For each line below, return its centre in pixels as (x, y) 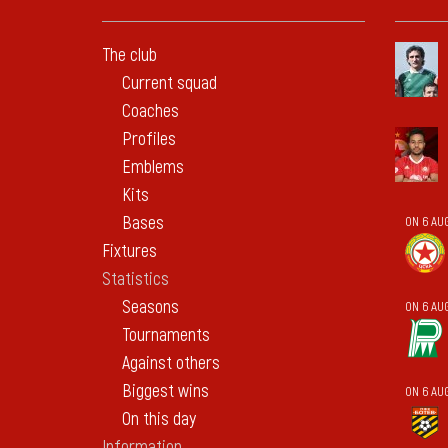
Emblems (153, 167)
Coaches (150, 111)
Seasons (150, 307)
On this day (159, 419)
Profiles (149, 139)
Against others (171, 363)
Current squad (169, 83)
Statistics (135, 279)
